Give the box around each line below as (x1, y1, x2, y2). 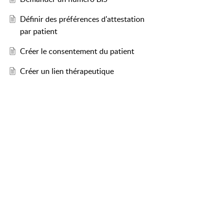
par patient (19, 26, 57, 37)
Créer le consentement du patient (19, 46, 134, 57)
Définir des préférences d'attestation (19, 14, 145, 25)
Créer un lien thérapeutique (19, 66, 114, 77)
